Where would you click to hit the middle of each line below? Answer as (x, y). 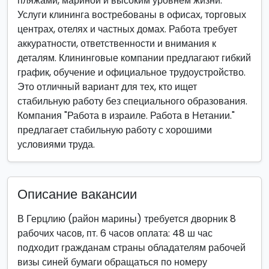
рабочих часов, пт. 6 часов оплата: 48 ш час (115, 233)
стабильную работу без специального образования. (132, 101)
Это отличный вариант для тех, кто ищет (107, 87)
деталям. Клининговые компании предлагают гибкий (134, 58)
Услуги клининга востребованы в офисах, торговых (132, 15)
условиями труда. (56, 144)
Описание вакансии (77, 194)
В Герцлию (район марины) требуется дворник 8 (127, 219)
